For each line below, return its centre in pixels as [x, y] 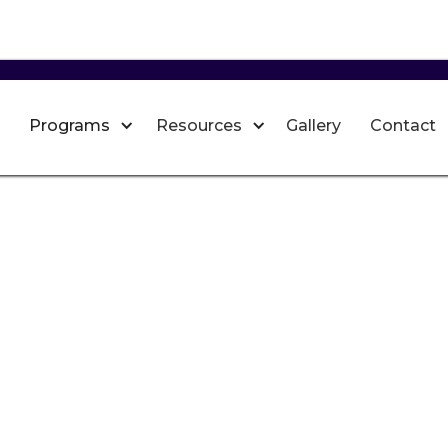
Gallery [313, 125]
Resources [199, 125]
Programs [69, 125]
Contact [402, 125]
